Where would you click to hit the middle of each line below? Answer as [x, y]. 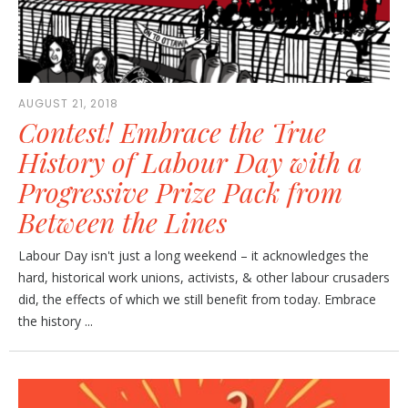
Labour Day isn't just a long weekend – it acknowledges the [194, 256]
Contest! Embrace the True [172, 133]
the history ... [56, 321]
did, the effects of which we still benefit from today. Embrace [197, 300]
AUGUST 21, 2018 [68, 104]
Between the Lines [122, 223]
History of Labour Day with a [190, 163]
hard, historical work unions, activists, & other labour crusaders [204, 278]
